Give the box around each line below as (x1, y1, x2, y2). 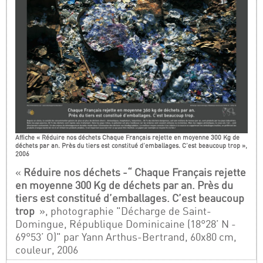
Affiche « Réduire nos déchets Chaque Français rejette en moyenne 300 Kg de (15, 133, 240, 142)
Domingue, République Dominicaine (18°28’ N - (15, 217, 237, 230)
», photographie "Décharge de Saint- (37, 204, 212, 217)
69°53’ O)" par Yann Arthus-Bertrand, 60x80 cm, (15, 230, 237, 243)
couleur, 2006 (15, 243, 79, 256)
